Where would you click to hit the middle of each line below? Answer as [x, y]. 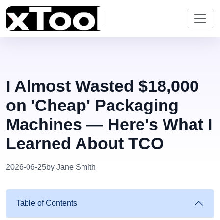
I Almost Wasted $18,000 [102, 86]
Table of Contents [47, 203]
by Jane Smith [71, 167]
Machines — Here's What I [109, 124]
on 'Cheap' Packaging [92, 105]
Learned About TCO [85, 143]
